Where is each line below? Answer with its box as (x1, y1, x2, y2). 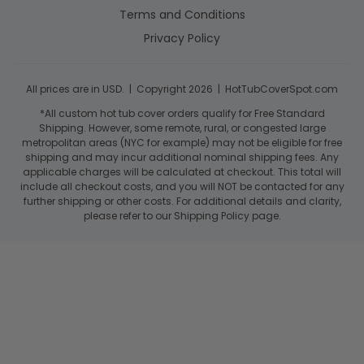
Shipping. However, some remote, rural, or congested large (38, 120, 326, 135)
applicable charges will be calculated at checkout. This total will (23, 164, 341, 179)
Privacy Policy (144, 29, 220, 46)
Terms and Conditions (119, 6, 245, 23)
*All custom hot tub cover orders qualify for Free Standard (39, 106, 325, 120)
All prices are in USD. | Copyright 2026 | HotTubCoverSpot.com (26, 81, 338, 96)
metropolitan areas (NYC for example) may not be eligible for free (22, 135, 342, 149)
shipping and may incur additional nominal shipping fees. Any (25, 149, 339, 164)
